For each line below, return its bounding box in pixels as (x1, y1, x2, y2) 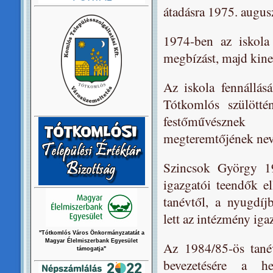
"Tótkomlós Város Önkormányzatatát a (38, 230, 144, 236)
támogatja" (77, 246, 106, 252)
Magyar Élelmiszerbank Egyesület (45, 238, 138, 244)
